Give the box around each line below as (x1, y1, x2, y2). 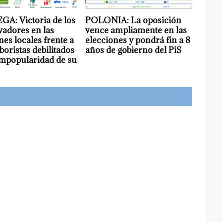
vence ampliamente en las (85, 24, 187, 36)
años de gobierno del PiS (85, 44, 182, 55)
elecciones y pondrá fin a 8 (85, 34, 191, 46)
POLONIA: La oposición (85, 14, 182, 26)
